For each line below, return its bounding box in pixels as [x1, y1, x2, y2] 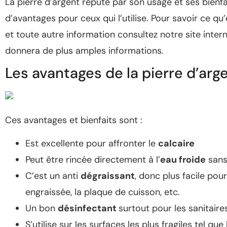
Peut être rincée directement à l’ [25, 154, 160, 166]
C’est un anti [25, 170, 81, 182]
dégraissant [81, 170, 135, 182]
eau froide [160, 154, 206, 166]
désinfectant [58, 202, 119, 215]
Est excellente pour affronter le [25, 137, 158, 150]
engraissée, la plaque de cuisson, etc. [25, 186, 180, 199]
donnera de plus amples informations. [5, 45, 164, 57]
